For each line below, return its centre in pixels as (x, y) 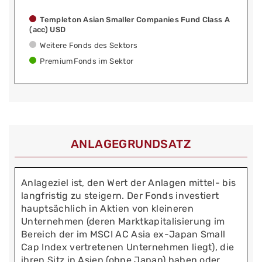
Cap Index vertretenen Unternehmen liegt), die (128, 247)
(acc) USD (48, 30)
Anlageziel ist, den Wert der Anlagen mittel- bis (129, 182)
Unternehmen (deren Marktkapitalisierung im (123, 221)
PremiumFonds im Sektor (87, 61)
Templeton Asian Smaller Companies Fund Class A (135, 20)
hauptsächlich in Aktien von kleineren (107, 208)
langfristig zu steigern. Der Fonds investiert (120, 195)
